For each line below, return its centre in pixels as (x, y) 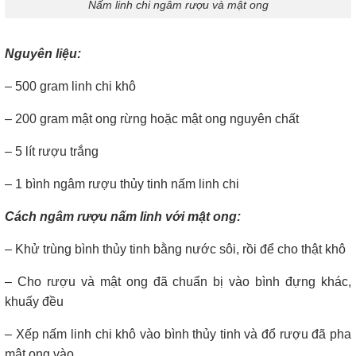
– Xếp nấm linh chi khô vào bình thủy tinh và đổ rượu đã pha (178, 335)
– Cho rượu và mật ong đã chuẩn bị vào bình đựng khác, (178, 282)
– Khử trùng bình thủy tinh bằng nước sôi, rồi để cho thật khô (175, 250)
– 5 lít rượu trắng (52, 152)
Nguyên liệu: (43, 54)
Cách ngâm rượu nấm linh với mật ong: (123, 217)
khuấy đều (34, 302)
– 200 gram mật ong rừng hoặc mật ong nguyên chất (152, 119)
